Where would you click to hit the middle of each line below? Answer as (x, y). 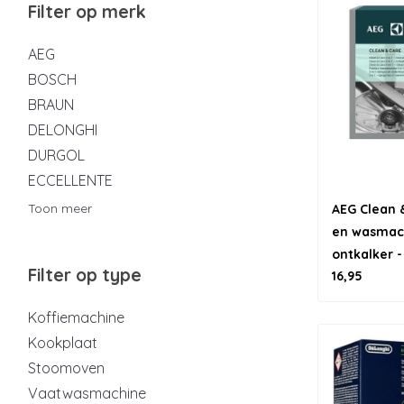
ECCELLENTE (70, 180)
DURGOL (56, 155)
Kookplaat (63, 343)
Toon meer (60, 208)
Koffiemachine (76, 317)
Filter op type (85, 275)
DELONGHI (63, 130)
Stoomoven (66, 368)
